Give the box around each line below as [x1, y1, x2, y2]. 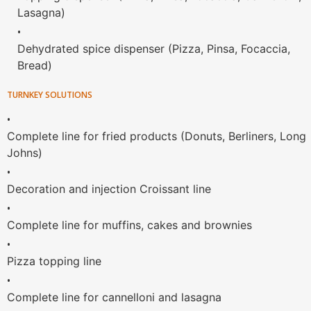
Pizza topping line [7, 254, 101, 269]
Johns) [7, 146, 42, 160]
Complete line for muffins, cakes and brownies [7, 218, 252, 233]
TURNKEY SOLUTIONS [7, 89, 92, 101]
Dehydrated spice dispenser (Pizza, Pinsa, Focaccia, [17, 42, 290, 56]
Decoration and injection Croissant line [7, 182, 211, 196]
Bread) [17, 58, 52, 73]
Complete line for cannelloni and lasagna [7, 290, 221, 305]
